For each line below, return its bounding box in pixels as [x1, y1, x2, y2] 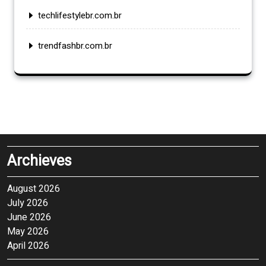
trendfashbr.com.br [38, 39, 112, 52]
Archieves [7, 150, 72, 172]
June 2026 [7, 210, 51, 224]
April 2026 [7, 238, 49, 253]
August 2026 [7, 181, 60, 196]
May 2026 [7, 224, 49, 239]
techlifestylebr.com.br [38, 8, 122, 22]
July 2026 [7, 195, 48, 210]
